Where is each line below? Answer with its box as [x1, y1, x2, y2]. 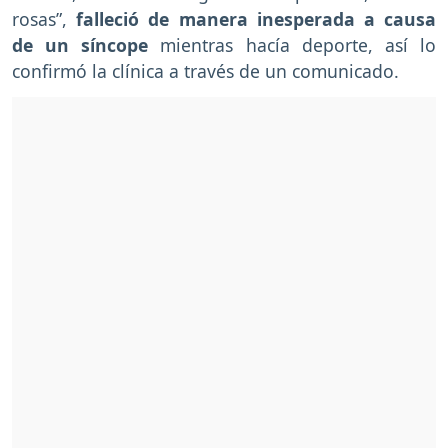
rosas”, [12, 7, 67, 32]
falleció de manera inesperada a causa [67, 7, 436, 32]
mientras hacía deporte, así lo [148, 33, 437, 58]
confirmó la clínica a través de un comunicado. [12, 59, 399, 84]
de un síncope [12, 33, 149, 58]
